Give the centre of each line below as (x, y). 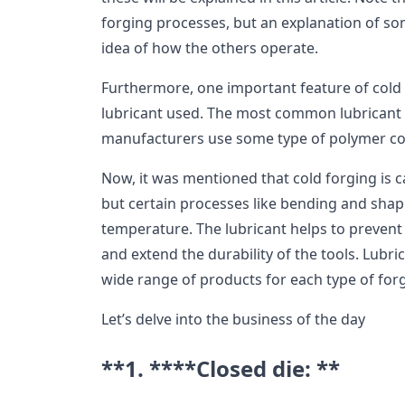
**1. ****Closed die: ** (221, 369)
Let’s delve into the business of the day (233, 320)
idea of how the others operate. (210, 48)
